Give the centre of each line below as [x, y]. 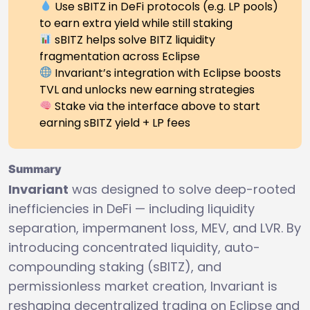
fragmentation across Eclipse [120, 56]
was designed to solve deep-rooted [182, 189]
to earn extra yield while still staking [136, 23]
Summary [35, 168]
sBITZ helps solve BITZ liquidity [134, 39]
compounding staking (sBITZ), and [115, 266]
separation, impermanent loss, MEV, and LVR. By [155, 228]
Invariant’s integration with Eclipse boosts [167, 73]
